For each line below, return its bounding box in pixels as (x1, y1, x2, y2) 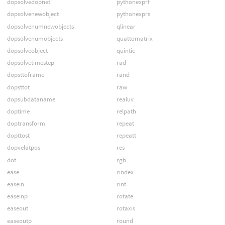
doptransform (7, 119, 45, 128)
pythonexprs (116, 10, 150, 19)
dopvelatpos (7, 143, 40, 152)
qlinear (116, 22, 136, 31)
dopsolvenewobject (7, 10, 59, 19)
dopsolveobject (7, 46, 48, 55)
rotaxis (116, 204, 135, 213)
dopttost (7, 131, 30, 140)
